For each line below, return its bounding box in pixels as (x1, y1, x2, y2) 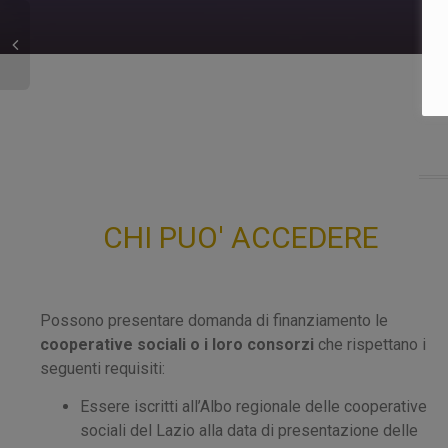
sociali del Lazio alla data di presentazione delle (80, 420, 418, 440)
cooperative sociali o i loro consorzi (40, 335, 314, 355)
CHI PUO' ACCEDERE (102, 219, 379, 255)
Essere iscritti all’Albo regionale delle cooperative (80, 396, 427, 416)
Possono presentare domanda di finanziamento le (40, 311, 388, 331)
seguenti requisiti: (40, 359, 165, 379)
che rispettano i (314, 335, 426, 355)
